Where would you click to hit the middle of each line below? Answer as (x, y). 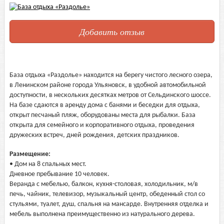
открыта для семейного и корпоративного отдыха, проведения (102, 125)
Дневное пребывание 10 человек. (59, 174)
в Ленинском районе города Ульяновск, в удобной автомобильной (108, 85)
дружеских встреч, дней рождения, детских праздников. (94, 135)
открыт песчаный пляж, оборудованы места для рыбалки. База (102, 115)
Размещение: (31, 154)
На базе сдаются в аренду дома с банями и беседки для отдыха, (105, 105)
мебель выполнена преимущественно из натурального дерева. (102, 214)
